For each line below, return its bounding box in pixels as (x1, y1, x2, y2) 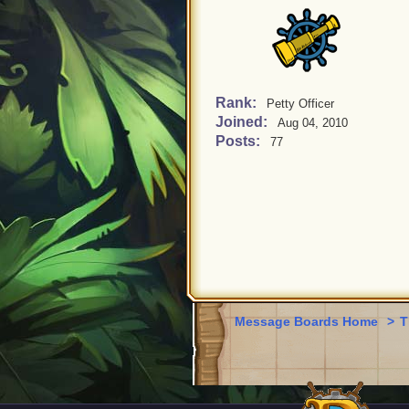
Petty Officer (267, 97, 334, 110)
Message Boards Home (235, 314, 382, 329)
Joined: (215, 114, 271, 130)
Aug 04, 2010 (278, 116, 348, 130)
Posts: (215, 133, 264, 149)
